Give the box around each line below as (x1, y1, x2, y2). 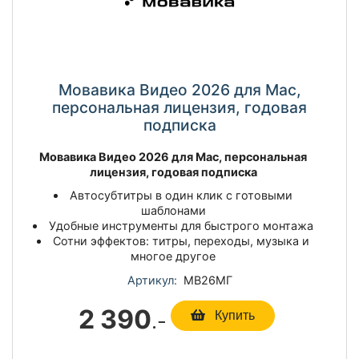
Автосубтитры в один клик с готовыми (70, 188, 293, 202)
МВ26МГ (176, 272, 232, 287)
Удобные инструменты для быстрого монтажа (49, 218, 314, 232)
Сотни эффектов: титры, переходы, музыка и (53, 233, 310, 248)
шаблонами (140, 203, 206, 217)
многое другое (131, 248, 216, 263)
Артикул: (127, 272, 177, 287)
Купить (211, 308, 255, 322)
